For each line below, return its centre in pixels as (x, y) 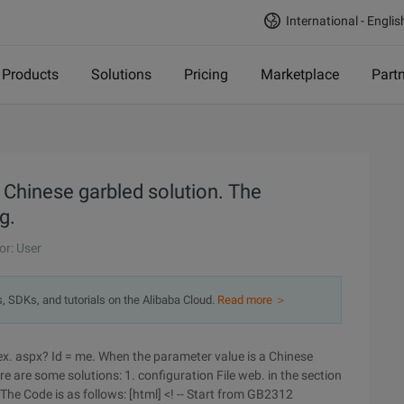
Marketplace (300, 74)
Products (30, 74)
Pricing (206, 74)
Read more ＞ (252, 300)
